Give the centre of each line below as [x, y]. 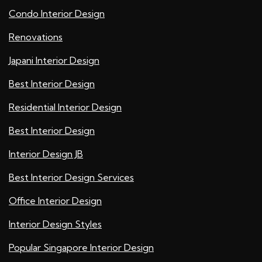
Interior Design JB [46, 154]
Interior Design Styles [55, 224]
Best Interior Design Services [71, 177]
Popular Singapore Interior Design [81, 248]
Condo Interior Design [57, 14]
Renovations [36, 37]
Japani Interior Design [54, 61]
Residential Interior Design [65, 107]
